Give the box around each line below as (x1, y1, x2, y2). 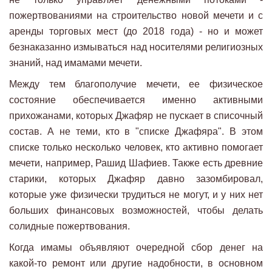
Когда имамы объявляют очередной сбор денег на (9, 242, 263, 253)
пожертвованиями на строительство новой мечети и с (9, 10, 263, 21)
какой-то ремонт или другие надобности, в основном (9, 258, 263, 269)
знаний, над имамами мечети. (9, 58, 142, 69)
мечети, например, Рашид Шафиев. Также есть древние (9, 158, 263, 169)
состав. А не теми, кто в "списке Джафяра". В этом (9, 126, 263, 137)
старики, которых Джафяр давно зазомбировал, (9, 174, 263, 185)
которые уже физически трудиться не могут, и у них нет (9, 189, 263, 200)
